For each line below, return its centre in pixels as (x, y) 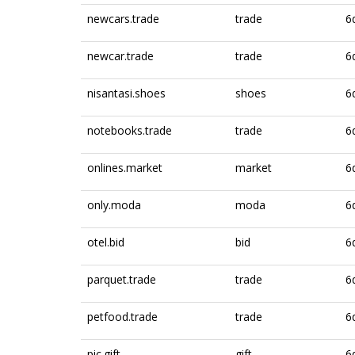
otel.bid (106, 242)
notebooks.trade (130, 130)
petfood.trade (122, 317)
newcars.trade (123, 19)
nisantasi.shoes (126, 93)
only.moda (114, 205)
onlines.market (125, 168)
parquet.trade (122, 279)
